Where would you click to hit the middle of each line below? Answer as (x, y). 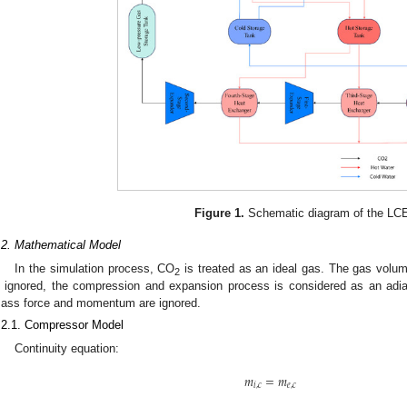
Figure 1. (219, 213)
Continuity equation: (67, 349)
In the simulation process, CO (95, 268)
